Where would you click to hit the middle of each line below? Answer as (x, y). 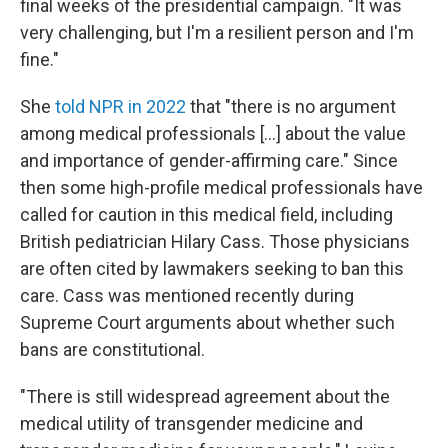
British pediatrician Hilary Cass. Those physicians (215, 241)
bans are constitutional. (112, 349)
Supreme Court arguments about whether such (207, 322)
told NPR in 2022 (120, 106)
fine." (39, 59)
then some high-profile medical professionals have (221, 187)
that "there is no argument (291, 106)
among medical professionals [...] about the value (213, 133)
